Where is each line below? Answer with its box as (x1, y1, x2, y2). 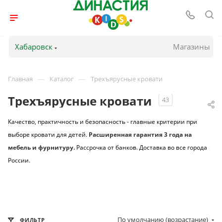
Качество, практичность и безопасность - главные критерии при (8, 117, 197, 126)
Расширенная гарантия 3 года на (89, 130, 192, 139)
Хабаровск (14, 42, 53, 52)
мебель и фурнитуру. (8, 143, 76, 152)
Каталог (50, 74, 74, 83)
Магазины (173, 42, 211, 52)
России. (8, 156, 30, 165)
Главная (8, 74, 33, 83)
